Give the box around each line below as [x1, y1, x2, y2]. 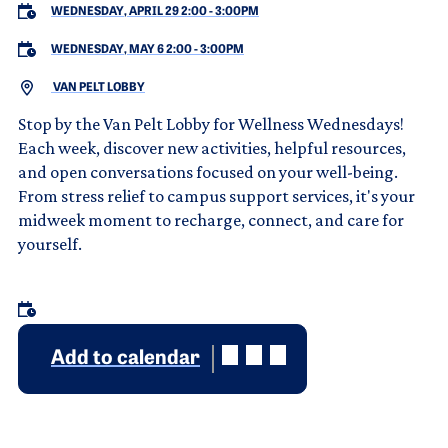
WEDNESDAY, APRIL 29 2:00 [51, 5, 207, 18]
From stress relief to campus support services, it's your [18, 185, 415, 206]
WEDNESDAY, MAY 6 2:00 [51, 43, 192, 56]
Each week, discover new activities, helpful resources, [18, 137, 406, 158]
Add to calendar [51, 348, 200, 369]
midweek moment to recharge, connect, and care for [18, 209, 404, 230]
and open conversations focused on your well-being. [18, 161, 398, 182]
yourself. [18, 233, 82, 254]
